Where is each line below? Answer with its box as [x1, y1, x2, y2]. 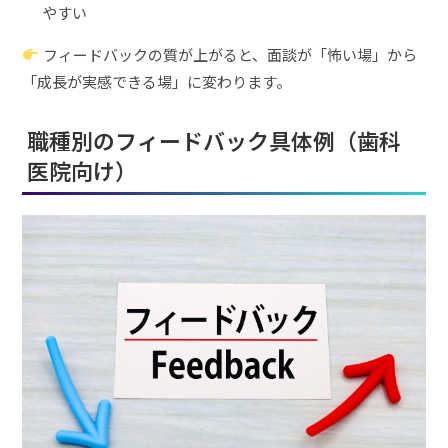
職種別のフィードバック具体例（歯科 [27, 123, 402, 156]
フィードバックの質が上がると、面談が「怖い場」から [39, 43, 417, 65]
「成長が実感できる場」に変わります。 [22, 70, 292, 92]
